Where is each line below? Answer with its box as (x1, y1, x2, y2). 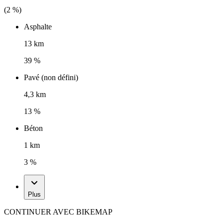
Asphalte (24, 22, 52, 31)
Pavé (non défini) (24, 73, 78, 82)
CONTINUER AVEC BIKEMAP (4, 208, 112, 217)
